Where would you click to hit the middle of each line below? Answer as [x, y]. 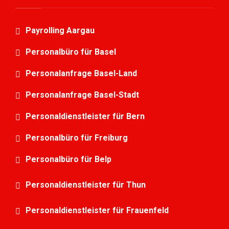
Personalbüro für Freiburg [77, 138]
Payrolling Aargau [60, 31]
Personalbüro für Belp [70, 159]
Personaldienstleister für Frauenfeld [98, 211]
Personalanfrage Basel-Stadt [82, 95]
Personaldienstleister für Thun [87, 185]
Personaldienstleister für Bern [85, 117]
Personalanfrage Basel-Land [81, 74]
